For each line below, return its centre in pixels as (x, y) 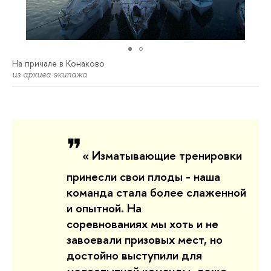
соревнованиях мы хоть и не (142, 224)
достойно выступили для (134, 255)
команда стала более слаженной (156, 192)
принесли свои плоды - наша (143, 177)
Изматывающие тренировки (167, 155)
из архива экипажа (50, 74)
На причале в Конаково (58, 63)
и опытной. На (104, 208)
